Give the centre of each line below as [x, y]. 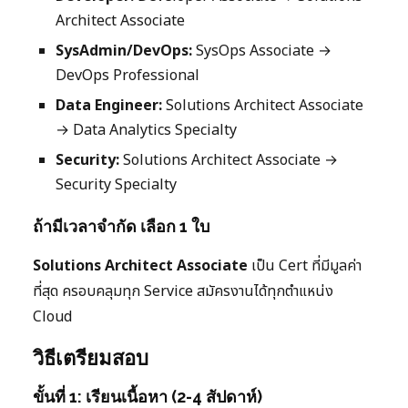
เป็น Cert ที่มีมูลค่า [305, 265]
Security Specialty [116, 184]
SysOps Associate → [262, 51]
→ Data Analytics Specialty [146, 130]
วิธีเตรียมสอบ [91, 357]
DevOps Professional [127, 75]
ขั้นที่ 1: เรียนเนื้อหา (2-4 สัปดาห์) [148, 396]
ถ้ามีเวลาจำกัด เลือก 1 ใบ [121, 226]
